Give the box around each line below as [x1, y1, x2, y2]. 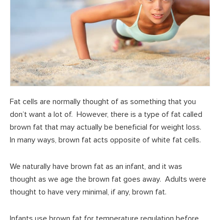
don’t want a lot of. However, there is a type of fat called [10, 110, 202, 120]
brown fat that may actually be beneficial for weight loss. [10, 122, 203, 133]
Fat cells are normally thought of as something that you [10, 97, 196, 107]
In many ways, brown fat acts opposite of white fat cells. [10, 135, 201, 145]
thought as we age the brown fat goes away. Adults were [10, 174, 206, 185]
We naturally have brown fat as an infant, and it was [10, 162, 182, 172]
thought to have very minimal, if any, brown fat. [10, 187, 166, 197]
